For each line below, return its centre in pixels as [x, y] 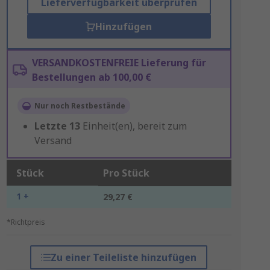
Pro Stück [126, 173]
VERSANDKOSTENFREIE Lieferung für [119, 63]
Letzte [50, 126]
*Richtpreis [26, 222]
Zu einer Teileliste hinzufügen [124, 257]
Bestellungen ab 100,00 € [91, 77]
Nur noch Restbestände [80, 106]
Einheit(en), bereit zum [134, 126]
